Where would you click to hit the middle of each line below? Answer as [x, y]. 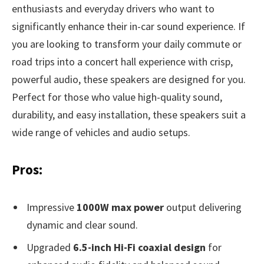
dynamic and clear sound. [82, 225]
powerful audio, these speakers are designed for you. [129, 79]
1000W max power [120, 207]
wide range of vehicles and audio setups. [101, 132]
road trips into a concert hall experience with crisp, [122, 61]
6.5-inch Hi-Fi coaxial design [139, 247]
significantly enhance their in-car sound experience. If [128, 26]
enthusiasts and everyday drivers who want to [113, 8]
